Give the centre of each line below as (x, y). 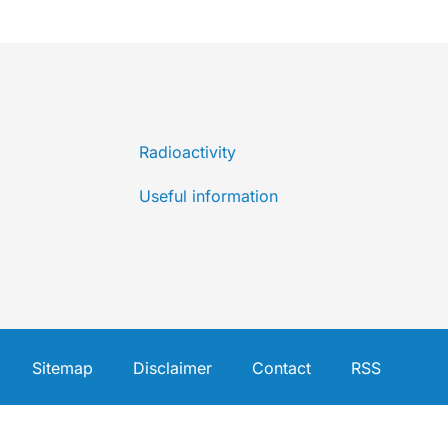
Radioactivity (187, 151)
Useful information (208, 195)
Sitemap (62, 368)
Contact (281, 368)
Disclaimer (172, 368)
